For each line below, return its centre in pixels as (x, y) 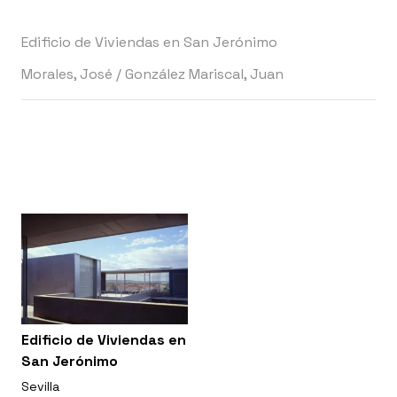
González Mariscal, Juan (204, 74)
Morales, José (67, 74)
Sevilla (40, 387)
